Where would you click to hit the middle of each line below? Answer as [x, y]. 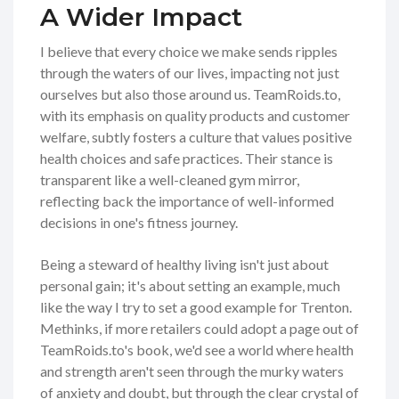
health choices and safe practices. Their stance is [187, 159]
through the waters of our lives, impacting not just [190, 73]
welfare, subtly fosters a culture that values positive [196, 137]
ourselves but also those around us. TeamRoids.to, [190, 94]
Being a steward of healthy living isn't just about [184, 265]
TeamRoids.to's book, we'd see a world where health [197, 350]
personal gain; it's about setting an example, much [190, 286]
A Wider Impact [141, 17]
